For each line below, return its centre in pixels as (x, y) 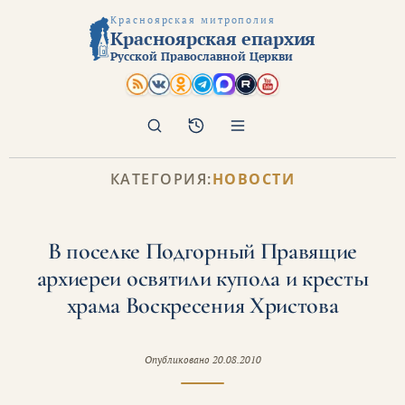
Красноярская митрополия (193, 20)
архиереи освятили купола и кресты (202, 278)
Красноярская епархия (213, 38)
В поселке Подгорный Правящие (202, 250)
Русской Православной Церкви (202, 56)
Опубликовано (178, 359)
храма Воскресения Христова (202, 305)
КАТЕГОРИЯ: (161, 179)
